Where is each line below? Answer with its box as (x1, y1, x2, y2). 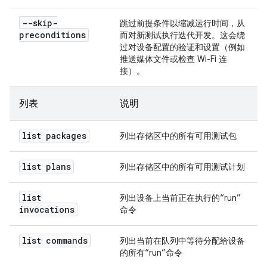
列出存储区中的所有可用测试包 (120, 131, 237, 141)
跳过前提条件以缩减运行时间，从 (120, 18, 245, 29)
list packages (22, 130, 86, 141)
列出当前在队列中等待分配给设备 (120, 235, 245, 246)
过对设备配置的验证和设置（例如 (120, 42, 245, 52)
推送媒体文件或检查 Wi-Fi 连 (120, 54, 227, 64)
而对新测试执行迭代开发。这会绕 (120, 30, 245, 41)
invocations (19, 204, 74, 215)
